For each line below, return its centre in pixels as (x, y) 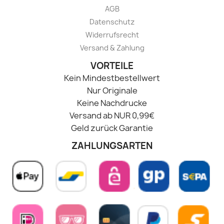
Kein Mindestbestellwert (112, 78)
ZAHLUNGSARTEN (112, 146)
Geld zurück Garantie (112, 128)
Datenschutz (112, 22)
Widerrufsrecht (112, 35)
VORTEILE (112, 66)
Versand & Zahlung (112, 48)
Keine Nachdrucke (112, 103)
